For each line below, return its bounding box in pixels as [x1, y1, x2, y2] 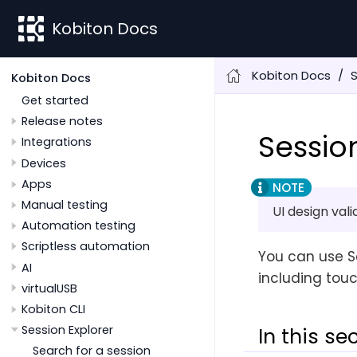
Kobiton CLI [22, 300, 85, 317]
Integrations [22, 134, 92, 151]
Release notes [22, 113, 103, 130]
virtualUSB [22, 280, 77, 296]
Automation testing [22, 218, 135, 234]
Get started [22, 92, 88, 109]
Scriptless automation [22, 238, 150, 255]
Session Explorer [22, 322, 113, 339]
